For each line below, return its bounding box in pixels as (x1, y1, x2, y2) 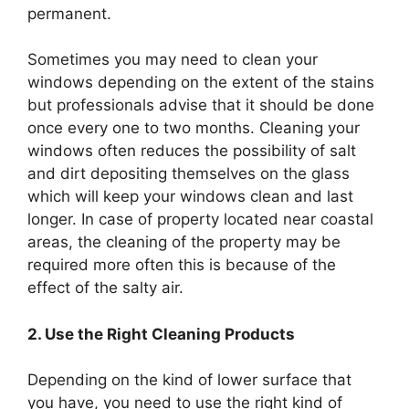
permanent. (27, 4, 111, 23)
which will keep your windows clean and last (27, 187, 353, 206)
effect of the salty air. (27, 278, 184, 298)
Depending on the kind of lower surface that (27, 371, 351, 390)
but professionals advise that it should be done (27, 96, 374, 115)
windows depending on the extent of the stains (27, 73, 374, 92)
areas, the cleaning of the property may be (27, 233, 341, 252)
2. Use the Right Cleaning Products (27, 324, 295, 343)
